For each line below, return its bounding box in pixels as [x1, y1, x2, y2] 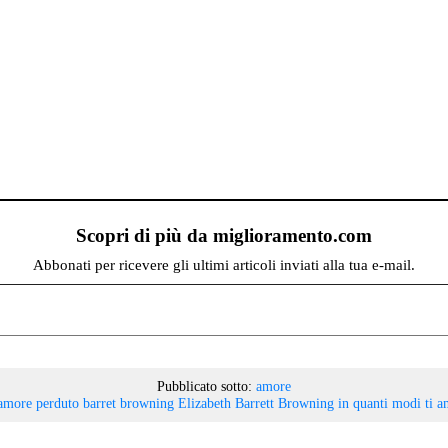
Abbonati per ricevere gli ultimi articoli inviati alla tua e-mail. [33, 256, 415, 273]
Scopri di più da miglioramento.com [76, 224, 372, 246]
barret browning [82, 394, 174, 411]
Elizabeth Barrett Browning [177, 394, 334, 411]
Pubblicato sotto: [157, 377, 252, 394]
